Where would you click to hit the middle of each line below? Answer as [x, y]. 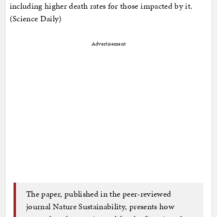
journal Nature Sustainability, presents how [101, 207]
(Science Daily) [36, 18]
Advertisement [108, 44]
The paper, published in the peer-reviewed [99, 194]
